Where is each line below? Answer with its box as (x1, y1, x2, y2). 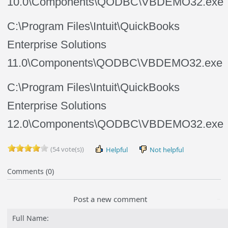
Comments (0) (7, 166, 54, 176)
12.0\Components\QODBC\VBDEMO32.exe (7, 118, 224, 130)
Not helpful (148, 145, 184, 154)
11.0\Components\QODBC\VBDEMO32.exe (7, 56, 223, 69)
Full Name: (12, 213, 49, 223)
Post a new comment (73, 194, 148, 204)
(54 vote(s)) (49, 145, 84, 154)
